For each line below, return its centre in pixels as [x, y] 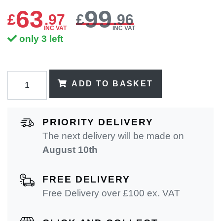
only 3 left [41, 39]
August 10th [70, 149]
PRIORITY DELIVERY [98, 122]
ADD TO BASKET [112, 83]
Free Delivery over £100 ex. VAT [111, 193]
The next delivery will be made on [113, 136]
